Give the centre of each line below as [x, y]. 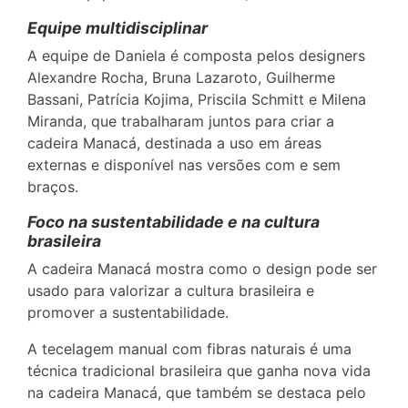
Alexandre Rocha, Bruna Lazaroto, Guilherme [181, 77]
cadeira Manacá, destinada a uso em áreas [174, 143]
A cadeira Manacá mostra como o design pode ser [202, 268]
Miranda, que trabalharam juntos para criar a [181, 121]
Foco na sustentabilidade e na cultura [173, 221]
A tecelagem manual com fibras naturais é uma [189, 348]
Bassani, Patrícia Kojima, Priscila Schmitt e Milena [197, 99]
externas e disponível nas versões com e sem [184, 164]
